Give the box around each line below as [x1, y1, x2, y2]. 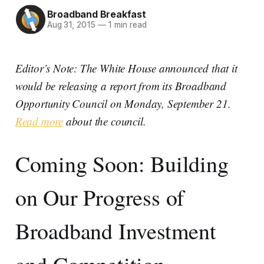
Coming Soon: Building [15, 148, 229, 179]
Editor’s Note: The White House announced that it [15, 60, 237, 75]
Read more [15, 113, 63, 128]
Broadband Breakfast [47, 8, 146, 21]
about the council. [63, 113, 146, 128]
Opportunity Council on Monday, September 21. [15, 95, 231, 111]
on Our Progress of [15, 181, 185, 212]
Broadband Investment [15, 215, 216, 246]
